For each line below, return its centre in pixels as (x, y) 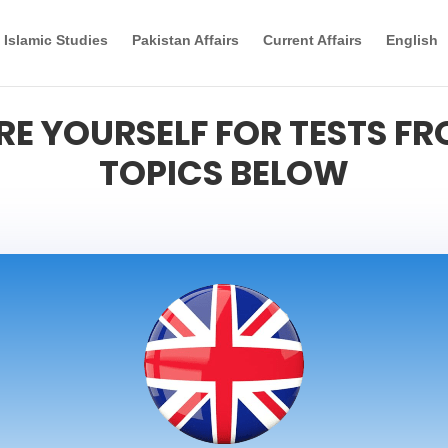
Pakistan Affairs (185, 40)
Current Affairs (312, 40)
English (412, 40)
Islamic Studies (56, 40)
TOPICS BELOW (224, 173)
